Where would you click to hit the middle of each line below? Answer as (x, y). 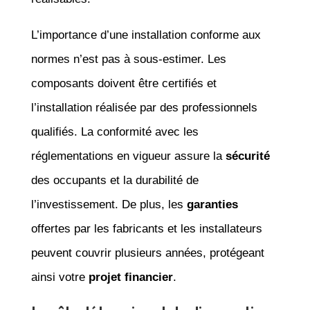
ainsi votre (60, 277)
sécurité (247, 156)
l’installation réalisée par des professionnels (144, 107)
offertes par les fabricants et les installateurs (146, 228)
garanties (212, 204)
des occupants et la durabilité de (115, 180)
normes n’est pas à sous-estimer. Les (128, 59)
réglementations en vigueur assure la (128, 156)
